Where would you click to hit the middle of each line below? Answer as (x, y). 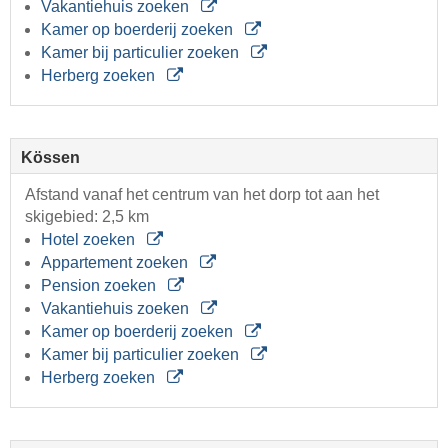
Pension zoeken (100, 285)
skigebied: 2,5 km (87, 216)
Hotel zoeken (90, 239)
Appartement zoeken (116, 262)
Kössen (50, 157)
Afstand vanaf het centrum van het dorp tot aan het (202, 194)
